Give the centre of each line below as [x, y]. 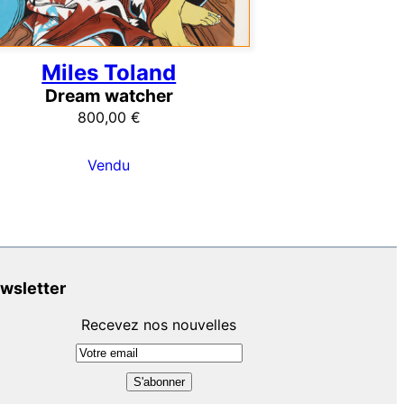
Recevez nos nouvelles [159, 325]
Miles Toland [109, 72]
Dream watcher [109, 95]
